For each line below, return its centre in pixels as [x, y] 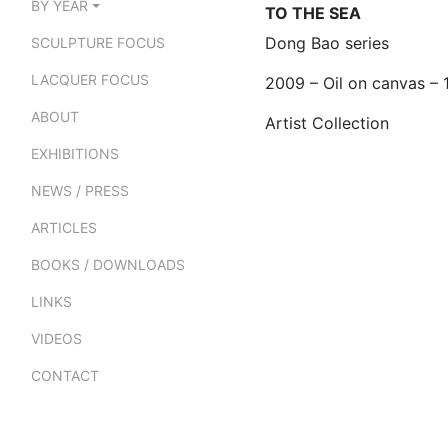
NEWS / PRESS [80, 191]
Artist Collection [327, 122]
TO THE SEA [313, 12]
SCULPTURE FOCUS [98, 43]
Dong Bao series [327, 42]
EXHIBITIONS [75, 154]
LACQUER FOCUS [90, 80]
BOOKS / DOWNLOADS [108, 265]
